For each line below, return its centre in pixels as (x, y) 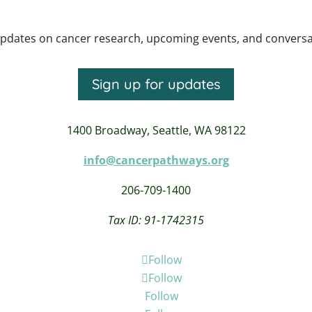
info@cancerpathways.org (156, 161)
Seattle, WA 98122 (199, 131)
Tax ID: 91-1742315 (156, 220)
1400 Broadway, (109, 131)
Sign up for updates (156, 84)
